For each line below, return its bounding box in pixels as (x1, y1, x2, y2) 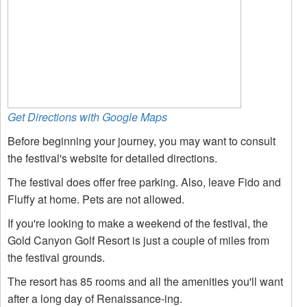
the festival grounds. (8, 249, 105, 265)
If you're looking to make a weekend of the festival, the (8, 215, 268, 231)
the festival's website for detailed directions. (8, 150, 217, 166)
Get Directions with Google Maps (8, 109, 167, 125)
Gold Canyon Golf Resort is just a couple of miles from (8, 232, 269, 248)
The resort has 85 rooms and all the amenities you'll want (8, 273, 283, 289)
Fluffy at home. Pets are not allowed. (8, 191, 184, 207)
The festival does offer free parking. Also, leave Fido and (8, 174, 281, 190)
